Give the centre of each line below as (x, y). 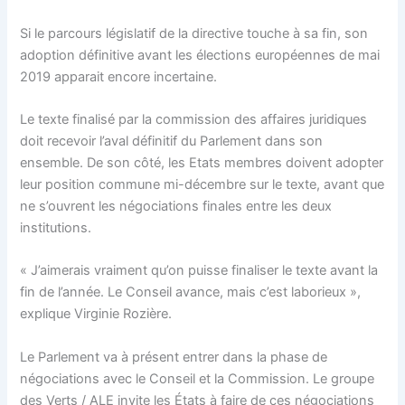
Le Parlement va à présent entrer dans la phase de (174, 357)
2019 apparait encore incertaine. (119, 76)
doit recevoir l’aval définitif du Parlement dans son (172, 141)
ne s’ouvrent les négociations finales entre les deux (176, 206)
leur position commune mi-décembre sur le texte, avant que (202, 184)
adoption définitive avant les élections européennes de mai (200, 55)
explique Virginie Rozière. (96, 314)
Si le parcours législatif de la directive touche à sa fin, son (194, 33)
